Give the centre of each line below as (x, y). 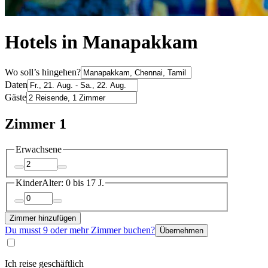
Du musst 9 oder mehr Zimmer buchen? (80, 230)
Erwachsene (39, 149)
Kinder (29, 183)
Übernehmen (182, 230)
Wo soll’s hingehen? (43, 72)
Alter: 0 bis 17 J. (73, 183)
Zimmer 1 (36, 124)
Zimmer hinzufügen (43, 218)
